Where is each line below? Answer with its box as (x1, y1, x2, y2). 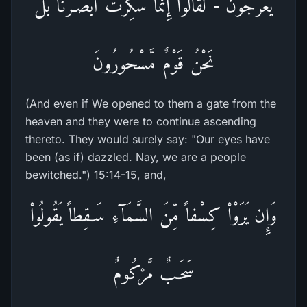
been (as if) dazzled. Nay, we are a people (25, 150, 246, 164)
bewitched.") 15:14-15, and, (25, 168, 167, 182)
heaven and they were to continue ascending (25, 114, 256, 128)
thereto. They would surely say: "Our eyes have (25, 132, 270, 146)
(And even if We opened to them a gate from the (25, 97, 276, 110)
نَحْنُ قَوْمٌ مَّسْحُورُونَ (93, 52, 214, 73)
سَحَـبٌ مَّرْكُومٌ (112, 262, 195, 283)
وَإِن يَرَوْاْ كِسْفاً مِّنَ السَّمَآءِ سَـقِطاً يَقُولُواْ (29, 204, 278, 225)
